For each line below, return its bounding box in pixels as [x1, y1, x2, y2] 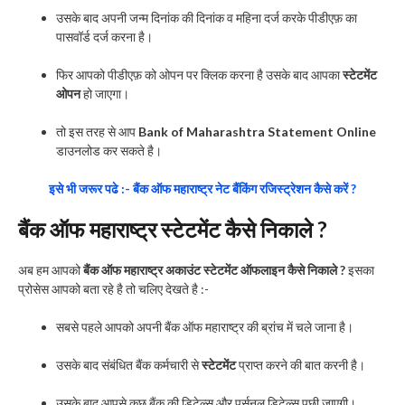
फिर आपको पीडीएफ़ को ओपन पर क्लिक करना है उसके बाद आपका [56, 66, 343, 82]
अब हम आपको [18, 261, 83, 278]
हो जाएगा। [80, 85, 129, 101]
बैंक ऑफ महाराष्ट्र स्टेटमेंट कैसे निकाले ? [18, 215, 327, 242]
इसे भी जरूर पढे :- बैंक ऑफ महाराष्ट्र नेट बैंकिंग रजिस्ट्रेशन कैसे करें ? [49, 180, 356, 196]
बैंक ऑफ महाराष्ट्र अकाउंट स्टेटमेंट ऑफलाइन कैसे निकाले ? [83, 261, 345, 278]
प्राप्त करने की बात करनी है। [239, 356, 365, 372]
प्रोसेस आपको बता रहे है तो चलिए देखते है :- [18, 280, 209, 297]
